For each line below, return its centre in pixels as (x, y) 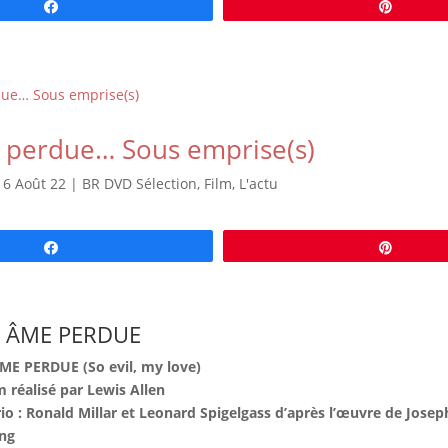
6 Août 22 (34, 183)
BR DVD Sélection (139, 183)
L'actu (258, 183)
